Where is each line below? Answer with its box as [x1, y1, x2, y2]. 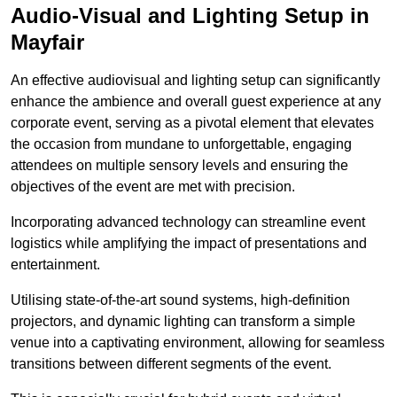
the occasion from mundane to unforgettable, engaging [11, 136, 352, 152]
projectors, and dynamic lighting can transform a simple [11, 314, 355, 330]
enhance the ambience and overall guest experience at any [11, 94, 381, 110]
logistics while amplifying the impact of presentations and [11, 236, 367, 252]
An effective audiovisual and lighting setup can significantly [11, 73, 380, 89]
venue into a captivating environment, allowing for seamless [11, 335, 385, 351]
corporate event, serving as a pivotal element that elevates [11, 115, 374, 131]
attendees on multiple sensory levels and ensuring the [11, 158, 348, 174]
